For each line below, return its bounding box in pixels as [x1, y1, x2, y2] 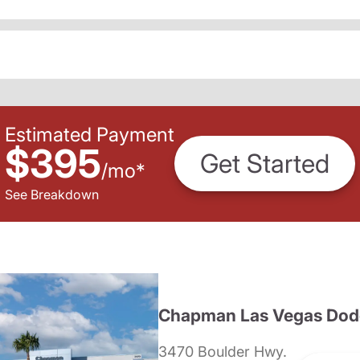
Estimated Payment [5, 122, 174, 146]
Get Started [200, 148, 329, 180]
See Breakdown [5, 186, 99, 202]
